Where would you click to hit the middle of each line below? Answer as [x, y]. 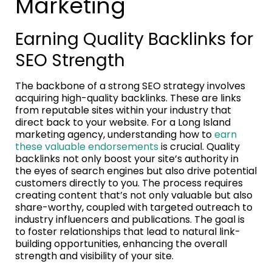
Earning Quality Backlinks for [134, 39]
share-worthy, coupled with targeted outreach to [134, 207]
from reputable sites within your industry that [123, 110]
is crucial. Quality [199, 146]
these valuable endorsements [87, 146]
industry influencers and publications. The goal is [130, 219]
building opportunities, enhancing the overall [121, 243]
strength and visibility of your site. [94, 256]
